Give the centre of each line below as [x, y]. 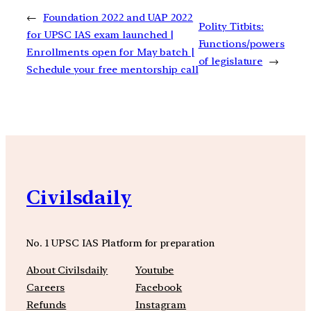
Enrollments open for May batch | [110, 52]
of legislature [230, 61]
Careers [46, 287]
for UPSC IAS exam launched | [100, 35]
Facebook [159, 287]
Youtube [155, 270]
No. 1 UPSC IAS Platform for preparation [121, 243]
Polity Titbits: [231, 26]
